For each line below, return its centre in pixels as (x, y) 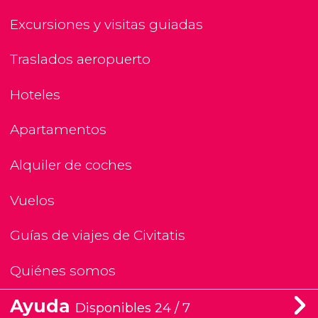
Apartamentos (58, 130)
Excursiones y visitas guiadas (106, 24)
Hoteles (35, 94)
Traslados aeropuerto (80, 60)
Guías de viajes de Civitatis (98, 236)
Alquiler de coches (71, 165)
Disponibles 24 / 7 (133, 307)
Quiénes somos (63, 270)
